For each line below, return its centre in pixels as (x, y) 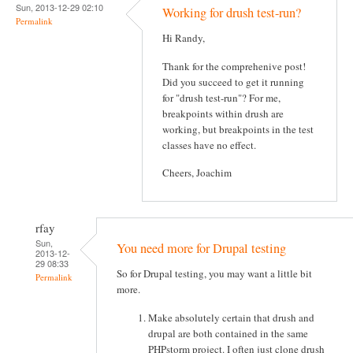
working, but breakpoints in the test (238, 129)
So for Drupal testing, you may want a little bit (214, 274)
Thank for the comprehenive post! (234, 66)
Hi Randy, (184, 38)
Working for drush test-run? (232, 13)
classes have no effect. (209, 145)
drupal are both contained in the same (228, 333)
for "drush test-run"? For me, (221, 97)
